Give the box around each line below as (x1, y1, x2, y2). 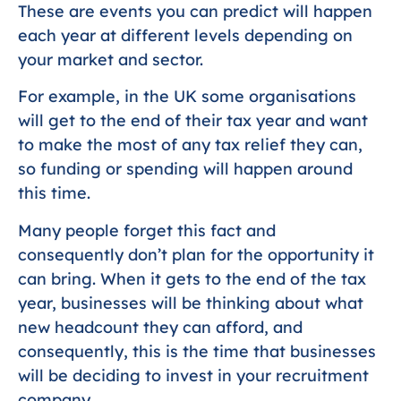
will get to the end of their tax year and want (18, 110, 368, 132)
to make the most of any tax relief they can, (18, 134, 363, 156)
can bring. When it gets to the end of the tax (18, 268, 366, 289)
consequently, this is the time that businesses (18, 340, 376, 362)
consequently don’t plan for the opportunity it (18, 243, 374, 265)
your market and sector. (18, 48, 203, 70)
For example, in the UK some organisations (18, 86, 356, 107)
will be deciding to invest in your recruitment (18, 364, 369, 386)
